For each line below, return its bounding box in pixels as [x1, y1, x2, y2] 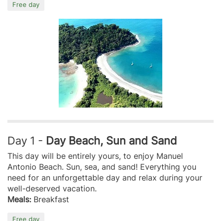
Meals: [7, 194, 31, 204]
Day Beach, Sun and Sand [46, 133, 177, 147]
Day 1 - [7, 133, 46, 147]
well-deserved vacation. [7, 183, 97, 193]
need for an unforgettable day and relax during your [7, 172, 202, 183]
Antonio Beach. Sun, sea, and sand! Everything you [7, 161, 196, 172]
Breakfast [31, 194, 69, 204]
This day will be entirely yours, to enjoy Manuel [7, 150, 183, 161]
